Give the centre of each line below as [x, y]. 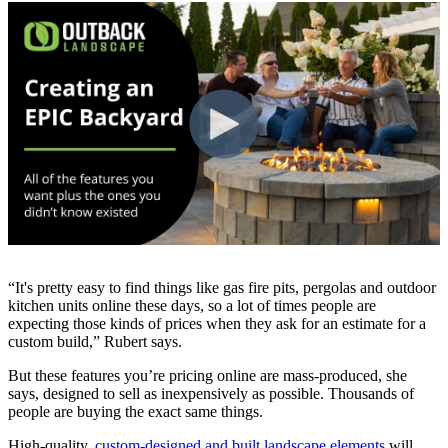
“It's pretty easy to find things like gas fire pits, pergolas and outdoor [222, 288]
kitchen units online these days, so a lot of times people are [192, 306]
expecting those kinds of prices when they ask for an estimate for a [217, 324]
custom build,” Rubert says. [95, 342]
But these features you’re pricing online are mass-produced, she [207, 376]
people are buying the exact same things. [135, 412]
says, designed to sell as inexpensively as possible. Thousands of [211, 394]
